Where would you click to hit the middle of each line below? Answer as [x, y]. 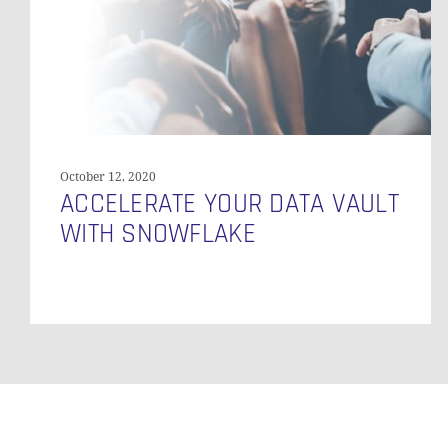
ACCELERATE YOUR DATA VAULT [230, 203]
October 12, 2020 [108, 176]
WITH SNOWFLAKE [158, 233]
